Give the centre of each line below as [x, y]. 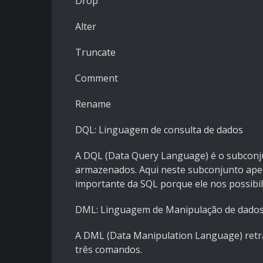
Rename [93, 104]
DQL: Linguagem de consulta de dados [159, 130]
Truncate [95, 53]
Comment [97, 78]
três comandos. [109, 250]
